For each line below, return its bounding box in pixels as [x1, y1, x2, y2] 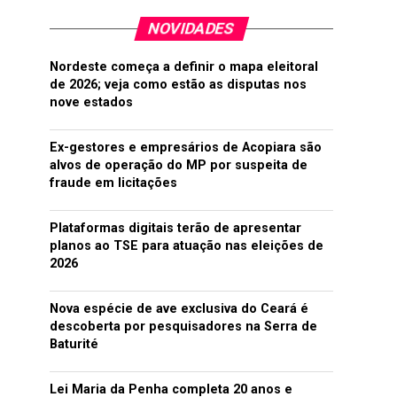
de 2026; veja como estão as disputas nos [50, 77, 307, 92]
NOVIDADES [146, 19, 237, 37]
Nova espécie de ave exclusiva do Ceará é [50, 301, 308, 316]
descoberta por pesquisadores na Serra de [50, 319, 317, 334]
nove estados [50, 95, 133, 110]
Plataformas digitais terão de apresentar [50, 221, 301, 236]
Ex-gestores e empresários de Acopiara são [50, 140, 322, 155]
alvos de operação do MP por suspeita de [50, 158, 307, 173]
